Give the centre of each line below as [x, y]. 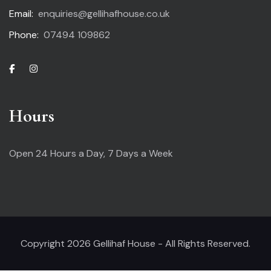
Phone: [24, 34]
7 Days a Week [140, 153]
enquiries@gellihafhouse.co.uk [104, 13]
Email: [21, 13]
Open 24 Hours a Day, [58, 153]
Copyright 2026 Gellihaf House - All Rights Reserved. [135, 243]
